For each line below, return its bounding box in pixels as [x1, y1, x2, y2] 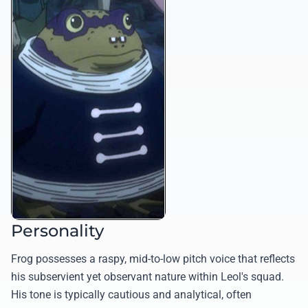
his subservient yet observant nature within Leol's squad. [11, 270, 284, 284]
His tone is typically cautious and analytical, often [11, 288, 252, 302]
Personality [11, 221, 104, 241]
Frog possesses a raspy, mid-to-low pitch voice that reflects [11, 252, 295, 266]
